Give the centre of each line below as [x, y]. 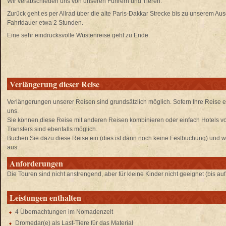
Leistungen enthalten [45, 197]
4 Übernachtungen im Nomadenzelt [64, 212]
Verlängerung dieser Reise [54, 84]
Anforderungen [36, 163]
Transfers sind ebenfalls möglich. [52, 129]
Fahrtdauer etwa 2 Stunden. [45, 23]
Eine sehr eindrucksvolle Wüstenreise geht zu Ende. [78, 35]
